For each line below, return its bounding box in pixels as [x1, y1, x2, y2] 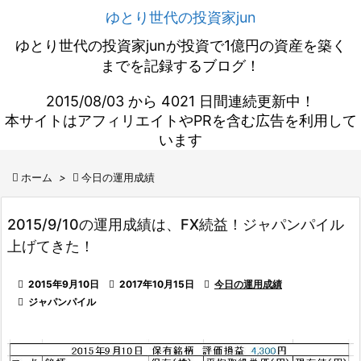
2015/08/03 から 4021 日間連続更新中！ [46, 93, 315, 110]
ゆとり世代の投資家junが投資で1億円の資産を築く [15, 37, 346, 54]
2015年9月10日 [28, 278, 99, 290]
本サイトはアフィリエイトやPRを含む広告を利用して [4, 112, 357, 129]
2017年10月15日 [119, 278, 194, 290]
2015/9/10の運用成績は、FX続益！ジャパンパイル [7, 216, 344, 233]
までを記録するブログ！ [101, 57, 260, 74]
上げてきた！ [7, 238, 94, 255]
